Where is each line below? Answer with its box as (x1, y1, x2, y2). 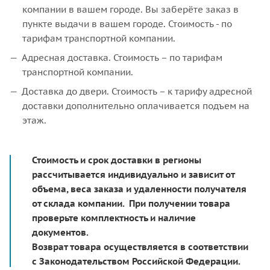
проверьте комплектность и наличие (32, 212, 196, 224)
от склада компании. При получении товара (32, 197, 230, 209)
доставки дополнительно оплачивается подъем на (22, 100, 250, 111)
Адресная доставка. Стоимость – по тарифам (22, 52, 222, 63)
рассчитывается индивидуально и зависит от (32, 168, 234, 180)
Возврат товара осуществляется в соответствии (32, 240, 248, 253)
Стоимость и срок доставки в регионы (32, 154, 201, 166)
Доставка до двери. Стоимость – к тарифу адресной (22, 86, 252, 97)
